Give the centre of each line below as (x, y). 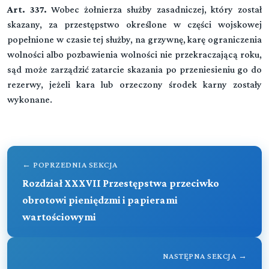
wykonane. (30, 99)
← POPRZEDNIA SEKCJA (70, 165)
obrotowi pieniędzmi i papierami (100, 200)
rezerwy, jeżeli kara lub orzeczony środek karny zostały (134, 84)
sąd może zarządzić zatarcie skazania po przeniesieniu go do (134, 69)
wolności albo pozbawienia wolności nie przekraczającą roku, (134, 54)
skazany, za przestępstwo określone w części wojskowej (134, 24)
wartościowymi (59, 217)
